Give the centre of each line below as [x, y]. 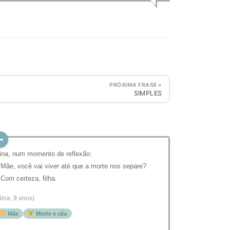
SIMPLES [148, 93]
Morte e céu [51, 214]
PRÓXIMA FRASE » [136, 85]
